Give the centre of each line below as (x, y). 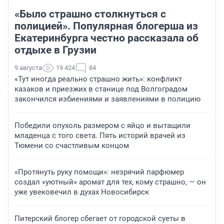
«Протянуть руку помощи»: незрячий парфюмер (99, 172)
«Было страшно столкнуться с (90, 14)
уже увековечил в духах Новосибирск (82, 192)
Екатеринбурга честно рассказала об (106, 38)
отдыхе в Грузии (55, 50)
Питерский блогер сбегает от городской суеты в (100, 218)
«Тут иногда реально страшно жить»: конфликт (98, 79)
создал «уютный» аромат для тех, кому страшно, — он (110, 182)
